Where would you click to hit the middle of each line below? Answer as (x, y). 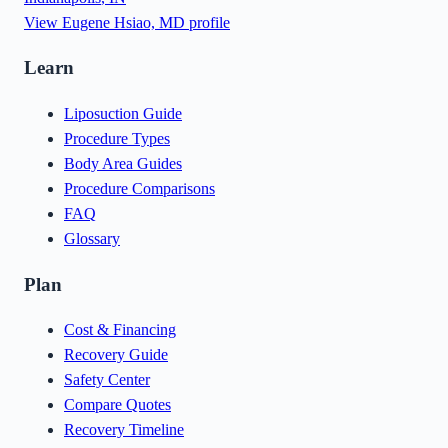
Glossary (92, 238)
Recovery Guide (116, 355)
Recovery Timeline (124, 430)
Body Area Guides (123, 163)
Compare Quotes (117, 405)
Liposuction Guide (123, 113)
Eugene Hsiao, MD (123, 22)
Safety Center (107, 380)
